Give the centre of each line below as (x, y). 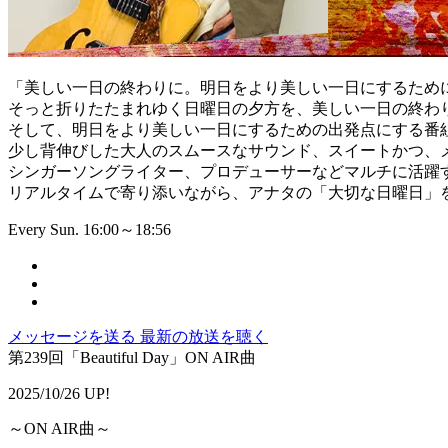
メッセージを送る (74, 337)
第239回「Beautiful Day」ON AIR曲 (132, 358)
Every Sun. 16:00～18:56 (89, 230)
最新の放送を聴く (204, 337)
